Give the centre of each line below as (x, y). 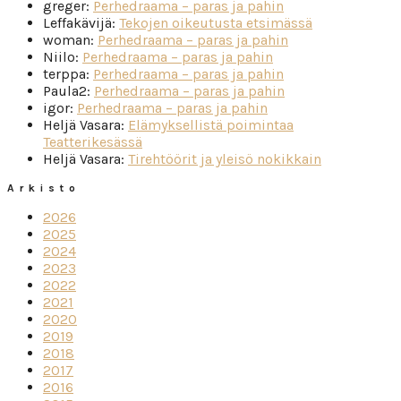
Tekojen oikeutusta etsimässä (216, 22)
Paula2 (65, 90)
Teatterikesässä (93, 141)
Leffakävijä (77, 22)
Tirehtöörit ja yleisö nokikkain (225, 158)
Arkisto (44, 188)
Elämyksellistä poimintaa (211, 124)
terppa (64, 73)
